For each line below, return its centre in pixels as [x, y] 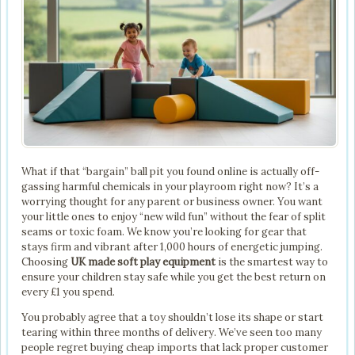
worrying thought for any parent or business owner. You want [172, 202]
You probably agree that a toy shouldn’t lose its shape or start [172, 318]
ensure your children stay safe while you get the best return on [174, 277]
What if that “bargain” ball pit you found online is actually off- [170, 172]
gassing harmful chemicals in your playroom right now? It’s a [170, 187]
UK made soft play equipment [143, 262]
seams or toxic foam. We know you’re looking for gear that [164, 232]
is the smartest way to [272, 262]
